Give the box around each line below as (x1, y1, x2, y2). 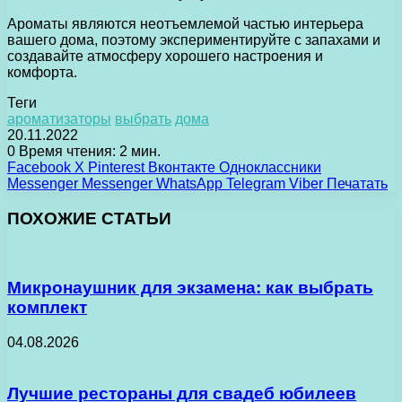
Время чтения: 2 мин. (15, 144, 161, 160)
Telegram (226, 176, 285, 192)
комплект (7, 298, 87, 318)
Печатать (327, 176, 388, 192)
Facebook (7, 160, 71, 176)
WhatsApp (156, 176, 223, 192)
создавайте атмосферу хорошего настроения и (7, 48, 323, 65)
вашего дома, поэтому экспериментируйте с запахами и (7, 32, 380, 48)
